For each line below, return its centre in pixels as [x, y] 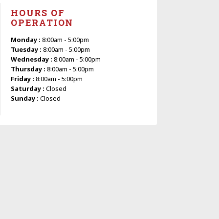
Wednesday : [32, 59]
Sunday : [25, 98]
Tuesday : [27, 49]
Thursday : [29, 69]
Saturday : [28, 88]
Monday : [26, 39]
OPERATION [42, 22]
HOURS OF [38, 12]
